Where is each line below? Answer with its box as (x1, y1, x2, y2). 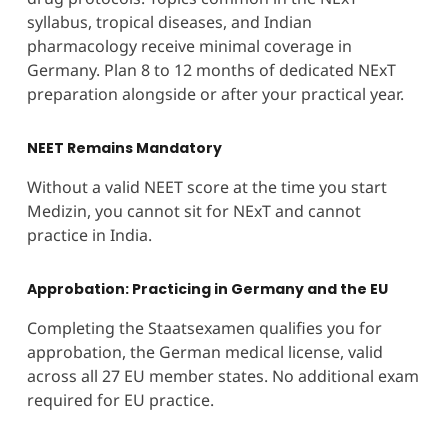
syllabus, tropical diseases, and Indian (26, 10, 312, 33)
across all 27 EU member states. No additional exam (26, 364, 419, 387)
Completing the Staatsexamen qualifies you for (26, 316, 382, 339)
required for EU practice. (26, 388, 214, 411)
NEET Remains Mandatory (26, 137, 222, 158)
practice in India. (26, 223, 152, 246)
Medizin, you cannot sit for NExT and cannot (26, 199, 361, 222)
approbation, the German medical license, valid (26, 340, 383, 363)
